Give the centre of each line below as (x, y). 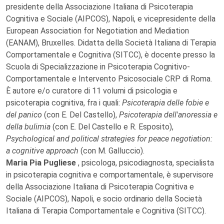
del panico (25, 115)
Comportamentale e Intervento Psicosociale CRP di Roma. (109, 79)
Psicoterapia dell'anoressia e (167, 115)
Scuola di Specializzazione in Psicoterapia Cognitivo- (98, 67)
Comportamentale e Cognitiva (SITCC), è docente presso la (110, 55)
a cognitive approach (43, 151)
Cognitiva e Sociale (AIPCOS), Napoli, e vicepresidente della (111, 19)
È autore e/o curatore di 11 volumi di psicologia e (92, 91)
